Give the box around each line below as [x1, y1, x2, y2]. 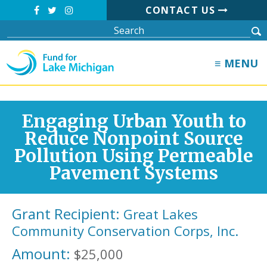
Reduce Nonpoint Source [24, 128, 243, 150]
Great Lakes [123, 205, 198, 223]
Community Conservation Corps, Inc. [12, 222, 238, 240]
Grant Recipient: [12, 204, 120, 223]
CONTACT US [145, 4, 219, 17]
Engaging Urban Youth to [21, 110, 246, 132]
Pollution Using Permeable [14, 145, 253, 167]
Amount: [12, 244, 70, 263]
